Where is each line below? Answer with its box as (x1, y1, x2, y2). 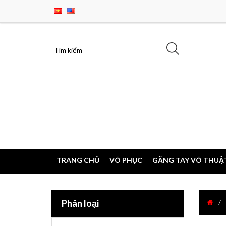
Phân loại (62, 198, 99, 209)
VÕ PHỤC (109, 156, 142, 164)
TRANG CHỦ (56, 156, 99, 164)
